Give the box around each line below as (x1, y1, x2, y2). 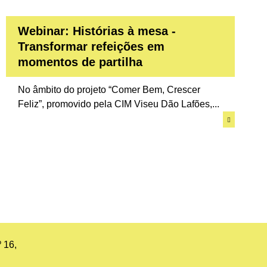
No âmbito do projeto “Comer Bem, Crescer (18, 85, 201, 95)
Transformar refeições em (18, 40, 165, 54)
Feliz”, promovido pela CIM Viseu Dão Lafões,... (18, 99, 220, 110)
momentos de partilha (18, 55, 143, 69)
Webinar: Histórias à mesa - (18, 24, 176, 38)
